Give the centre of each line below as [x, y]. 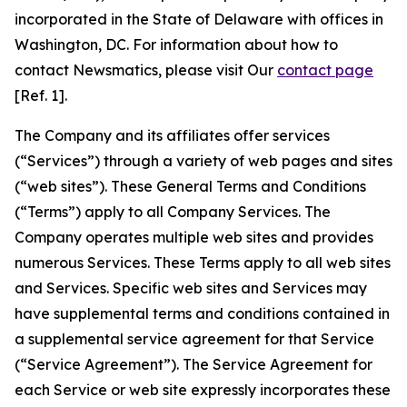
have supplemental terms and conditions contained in [202, 313]
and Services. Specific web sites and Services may [191, 288]
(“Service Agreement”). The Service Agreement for [194, 364]
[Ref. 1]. [41, 95]
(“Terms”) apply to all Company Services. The [173, 212]
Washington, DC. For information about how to [176, 45]
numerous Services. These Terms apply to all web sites [203, 263]
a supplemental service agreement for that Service [194, 339]
